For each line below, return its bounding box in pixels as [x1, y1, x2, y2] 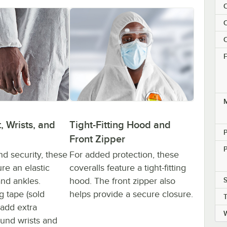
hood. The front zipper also [69, 176, 175, 186]
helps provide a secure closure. [69, 189, 193, 200]
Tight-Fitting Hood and [69, 119, 171, 131]
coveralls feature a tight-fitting [69, 163, 186, 173]
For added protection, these [69, 149, 179, 160]
